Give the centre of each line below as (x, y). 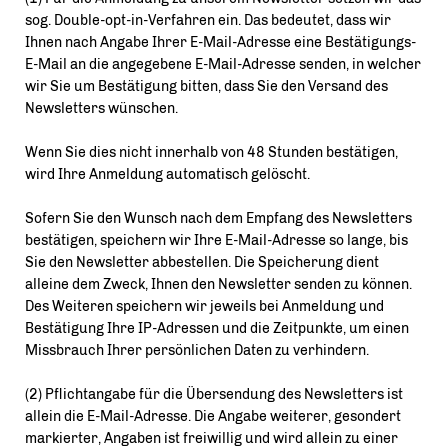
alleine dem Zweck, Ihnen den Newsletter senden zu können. (218, 284)
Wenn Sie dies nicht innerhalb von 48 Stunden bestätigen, (211, 152)
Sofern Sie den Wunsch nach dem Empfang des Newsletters (218, 218)
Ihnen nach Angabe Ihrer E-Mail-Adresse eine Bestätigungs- (220, 42)
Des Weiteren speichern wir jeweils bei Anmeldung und (204, 306)
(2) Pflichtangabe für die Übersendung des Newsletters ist (214, 394)
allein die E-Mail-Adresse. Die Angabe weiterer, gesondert (213, 416)
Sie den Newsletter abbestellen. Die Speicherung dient (202, 262)
